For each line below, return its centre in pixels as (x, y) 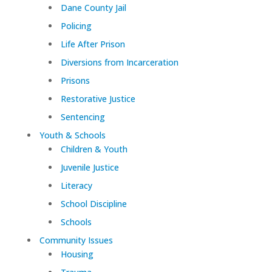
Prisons (75, 81)
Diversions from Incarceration (119, 63)
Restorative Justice (98, 99)
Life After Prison (93, 44)
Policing (76, 26)
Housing (77, 254)
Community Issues (76, 240)
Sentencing (83, 117)
